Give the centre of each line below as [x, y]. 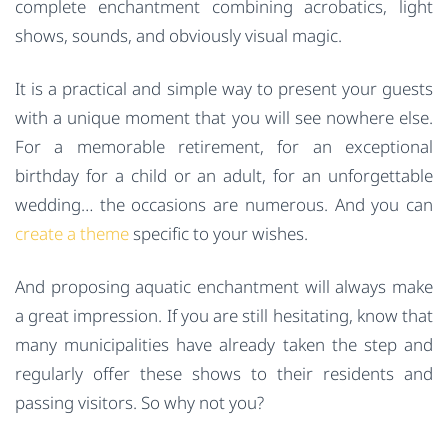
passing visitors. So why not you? [139, 403]
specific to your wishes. [218, 234]
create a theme [72, 234]
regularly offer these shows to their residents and [224, 374]
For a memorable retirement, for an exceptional [224, 147]
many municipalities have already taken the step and [224, 345]
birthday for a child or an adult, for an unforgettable [224, 176]
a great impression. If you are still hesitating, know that [224, 316]
